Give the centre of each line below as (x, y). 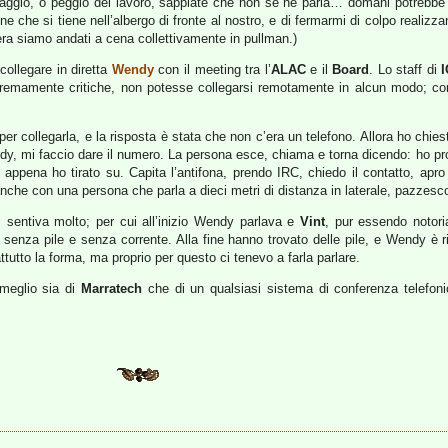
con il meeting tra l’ (212, 69)
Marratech (111, 288)
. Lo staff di (405, 69)
